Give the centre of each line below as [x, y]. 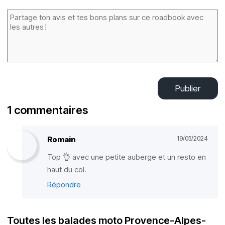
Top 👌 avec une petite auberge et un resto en [127, 157]
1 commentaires [47, 110]
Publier [188, 88]
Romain [62, 139]
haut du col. [67, 170]
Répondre [64, 185]
